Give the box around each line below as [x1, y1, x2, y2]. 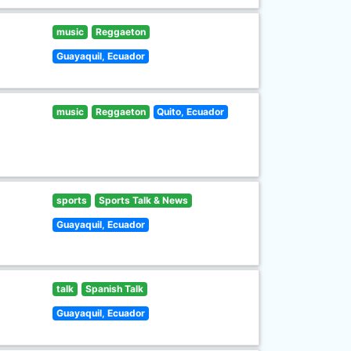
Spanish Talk [85, 283, 143, 295]
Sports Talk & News [98, 194, 188, 206]
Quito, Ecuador [157, 106, 225, 118]
